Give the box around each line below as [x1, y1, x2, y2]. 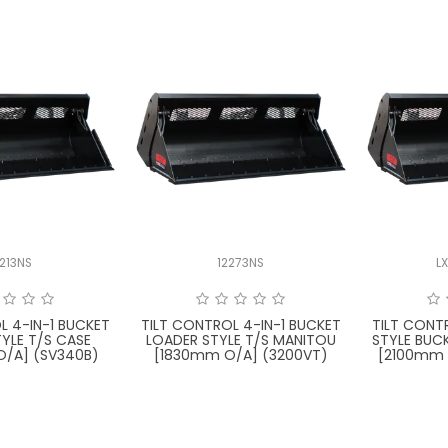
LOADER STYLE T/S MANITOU [145, 329, 336, 350]
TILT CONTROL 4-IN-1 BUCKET [140, 314, 341, 335]
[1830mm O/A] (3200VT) [153, 344, 328, 365]
